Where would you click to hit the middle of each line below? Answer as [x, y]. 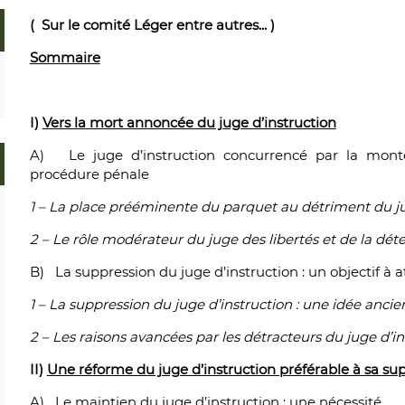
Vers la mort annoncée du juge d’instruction [189, 122]
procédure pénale [89, 174]
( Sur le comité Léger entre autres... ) [152, 25]
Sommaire [65, 57]
